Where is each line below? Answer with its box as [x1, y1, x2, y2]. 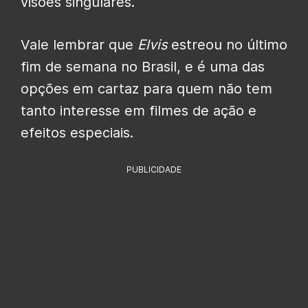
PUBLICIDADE [126, 164, 181, 175]
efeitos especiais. [21, 124, 133, 142]
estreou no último [167, 36, 287, 54]
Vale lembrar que [21, 36, 137, 54]
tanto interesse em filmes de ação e [21, 102, 256, 120]
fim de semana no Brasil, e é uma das [21, 58, 265, 76]
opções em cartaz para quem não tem [21, 80, 272, 98]
